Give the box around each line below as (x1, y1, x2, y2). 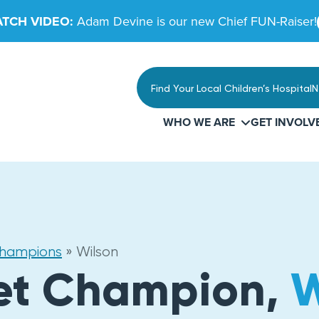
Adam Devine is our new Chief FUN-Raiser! (77, 11, 317, 30)
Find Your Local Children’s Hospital (151, 83, 312, 94)
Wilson (76, 243, 118, 260)
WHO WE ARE (163, 114, 235, 130)
